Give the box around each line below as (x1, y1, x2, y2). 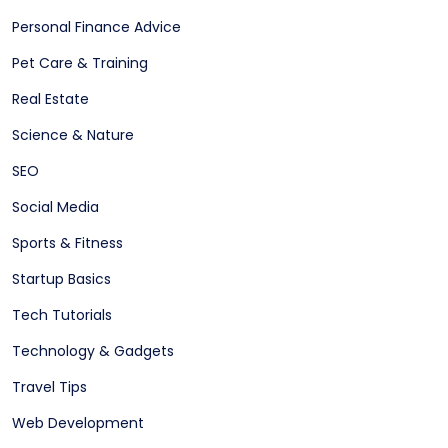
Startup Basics (12, 269, 111, 290)
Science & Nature (12, 125, 134, 146)
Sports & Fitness (12, 233, 123, 254)
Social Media (12, 197, 99, 218)
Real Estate (12, 89, 89, 110)
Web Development (12, 413, 144, 434)
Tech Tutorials (12, 305, 112, 326)
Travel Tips (12, 377, 87, 398)
